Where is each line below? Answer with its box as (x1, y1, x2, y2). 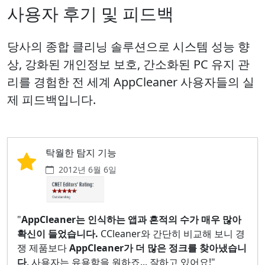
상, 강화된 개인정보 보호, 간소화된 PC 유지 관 (7, 56, 250, 72)
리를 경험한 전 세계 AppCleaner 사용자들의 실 (7, 74, 254, 90)
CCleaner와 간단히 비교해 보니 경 (98, 227, 245, 240)
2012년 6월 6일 (59, 164, 117, 175)
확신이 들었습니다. (17, 227, 98, 240)
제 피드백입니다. (7, 92, 96, 108)
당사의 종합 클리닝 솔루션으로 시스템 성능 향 (7, 38, 250, 54)
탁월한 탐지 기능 (46, 146, 117, 159)
